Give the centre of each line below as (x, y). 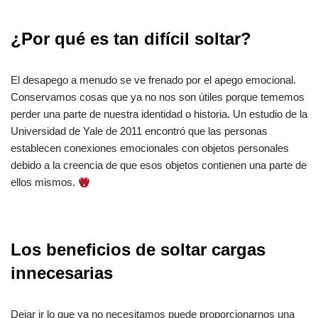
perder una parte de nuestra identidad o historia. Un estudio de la (159, 114)
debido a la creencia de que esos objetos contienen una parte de (159, 165)
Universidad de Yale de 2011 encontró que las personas (139, 131)
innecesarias (62, 273)
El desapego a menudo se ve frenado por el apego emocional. (153, 80)
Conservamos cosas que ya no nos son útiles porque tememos (158, 97)
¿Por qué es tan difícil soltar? (131, 39)
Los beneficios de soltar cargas (138, 250)
